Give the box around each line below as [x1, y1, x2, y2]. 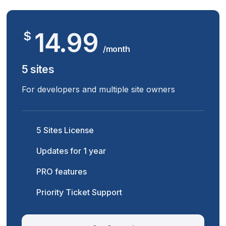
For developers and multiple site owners [22, 84, 176, 94]
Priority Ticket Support [34, 187, 123, 197]
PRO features [34, 166, 87, 177]
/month [103, 44, 130, 54]
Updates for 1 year [34, 146, 106, 156]
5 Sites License [34, 125, 94, 135]
